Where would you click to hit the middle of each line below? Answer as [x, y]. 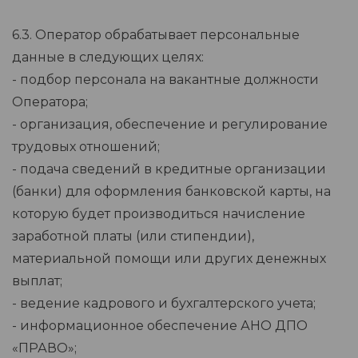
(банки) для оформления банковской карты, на [171, 192]
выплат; [37, 281]
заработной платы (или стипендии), [133, 237]
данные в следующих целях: [108, 58]
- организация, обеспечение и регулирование [170, 125]
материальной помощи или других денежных [169, 259]
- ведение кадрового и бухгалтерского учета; [164, 304]
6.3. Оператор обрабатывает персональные [156, 35]
